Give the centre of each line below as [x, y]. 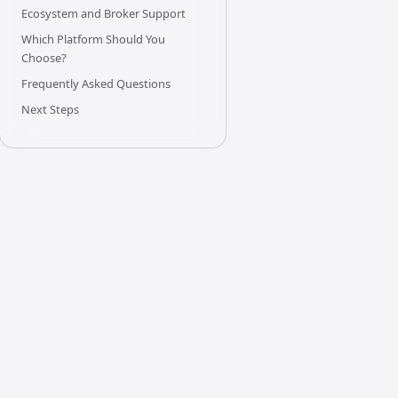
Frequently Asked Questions [96, 84]
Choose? [44, 58]
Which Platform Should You [93, 40]
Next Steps [50, 110]
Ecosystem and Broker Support [103, 14]
